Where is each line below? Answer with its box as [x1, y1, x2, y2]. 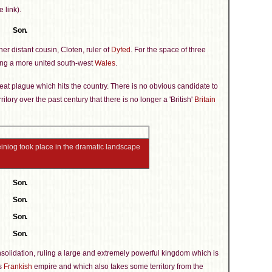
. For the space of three [131, 46, 206, 54]
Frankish [4, 262, 32, 271]
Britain [194, 95, 216, 104]
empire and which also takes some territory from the [32, 262, 203, 271]
